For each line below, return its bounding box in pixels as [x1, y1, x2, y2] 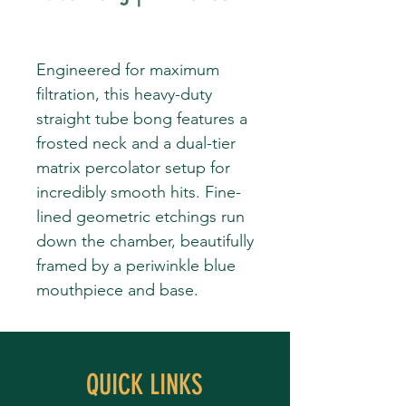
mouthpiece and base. [36, 280, 198, 300]
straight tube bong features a [36, 109, 247, 129]
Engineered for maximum [36, 60, 219, 80]
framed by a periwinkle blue [36, 256, 236, 275]
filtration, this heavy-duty [36, 84, 212, 104]
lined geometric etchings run [36, 207, 245, 227]
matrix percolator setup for [36, 158, 230, 178]
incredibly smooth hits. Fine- [36, 182, 241, 202]
